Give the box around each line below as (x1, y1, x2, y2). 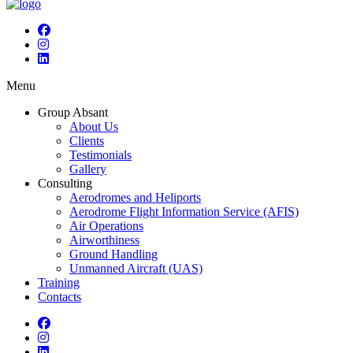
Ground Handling (69, 247, 158, 261)
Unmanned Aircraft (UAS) (69, 262, 203, 275)
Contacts (38, 290, 81, 303)
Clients (69, 134, 104, 147)
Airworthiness (69, 233, 139, 247)
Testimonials (69, 148, 132, 162)
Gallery (69, 162, 106, 176)
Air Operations (69, 219, 143, 232)
